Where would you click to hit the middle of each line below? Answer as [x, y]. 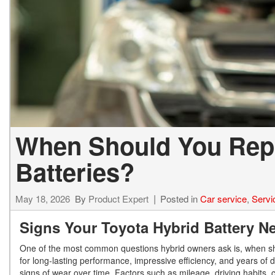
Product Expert [118, 198]
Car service [223, 198]
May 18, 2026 [43, 198]
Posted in [180, 198]
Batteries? [75, 171]
